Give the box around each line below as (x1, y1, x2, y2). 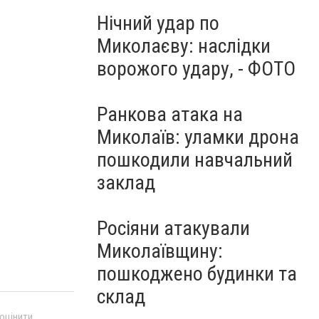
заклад (97, 171, 155, 194)
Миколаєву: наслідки (97, 34, 271, 58)
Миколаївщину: (97, 239, 223, 263)
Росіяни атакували (97, 216, 250, 240)
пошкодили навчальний (97, 148, 293, 172)
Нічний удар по (97, 11, 219, 35)
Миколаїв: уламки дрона (97, 125, 299, 149)
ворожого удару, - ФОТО (97, 57, 296, 80)
